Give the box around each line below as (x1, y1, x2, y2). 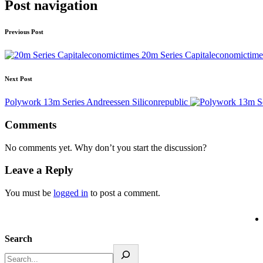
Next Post (5, 75, 32, 83)
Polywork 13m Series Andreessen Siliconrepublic (5, 97, 188, 107)
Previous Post (5, 28, 43, 36)
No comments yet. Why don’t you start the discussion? (5, 142, 207, 153)
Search (5, 233, 32, 244)
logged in (53, 187, 88, 198)
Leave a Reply (5, 164, 73, 177)
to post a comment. (88, 187, 160, 198)
